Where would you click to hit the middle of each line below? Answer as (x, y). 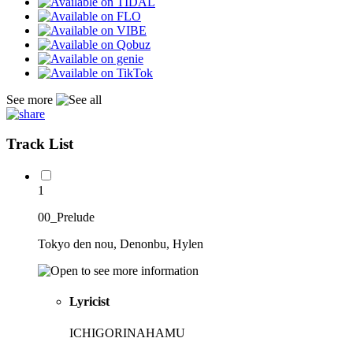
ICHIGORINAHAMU (127, 333)
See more (31, 99)
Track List (40, 144)
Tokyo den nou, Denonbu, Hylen (121, 244)
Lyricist (89, 302)
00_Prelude (66, 217)
